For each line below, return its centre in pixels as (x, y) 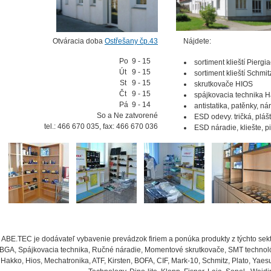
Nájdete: (194, 41)
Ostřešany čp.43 (131, 41)
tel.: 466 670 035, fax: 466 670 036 (101, 127)
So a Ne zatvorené (127, 116)
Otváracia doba (79, 41)
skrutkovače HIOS (223, 84)
